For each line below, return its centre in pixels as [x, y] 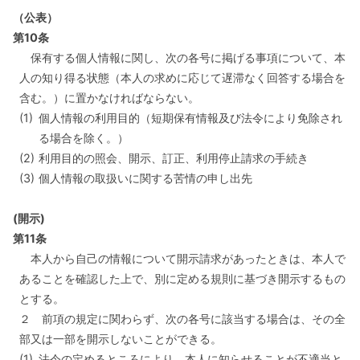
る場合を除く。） [84, 138]
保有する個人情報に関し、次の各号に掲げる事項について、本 [182, 57]
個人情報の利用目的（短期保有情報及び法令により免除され [190, 118]
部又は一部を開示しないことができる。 [121, 339]
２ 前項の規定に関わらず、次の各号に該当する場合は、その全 [182, 319]
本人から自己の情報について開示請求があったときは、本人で [182, 258]
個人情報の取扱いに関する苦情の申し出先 [145, 178]
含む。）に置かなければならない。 [109, 98]
